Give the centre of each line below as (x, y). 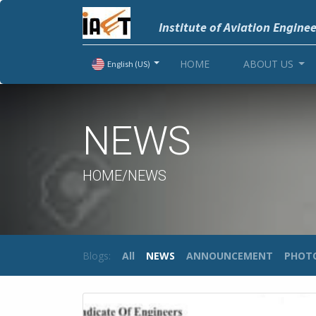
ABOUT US (268, 64)
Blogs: (97, 255)
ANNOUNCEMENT (230, 255)
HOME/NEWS (124, 176)
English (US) (129, 64)
